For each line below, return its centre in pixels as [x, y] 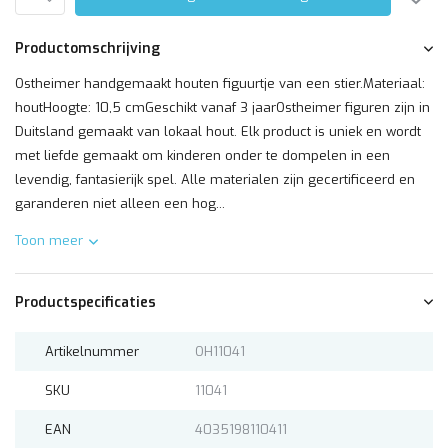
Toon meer [49, 240]
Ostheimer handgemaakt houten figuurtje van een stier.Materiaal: [220, 83]
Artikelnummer [92, 351]
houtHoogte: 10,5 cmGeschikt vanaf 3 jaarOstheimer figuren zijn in [222, 107]
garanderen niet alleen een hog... [120, 203]
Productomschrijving [87, 48]
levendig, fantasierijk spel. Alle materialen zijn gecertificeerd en [215, 179]
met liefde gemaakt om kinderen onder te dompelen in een [202, 155]
